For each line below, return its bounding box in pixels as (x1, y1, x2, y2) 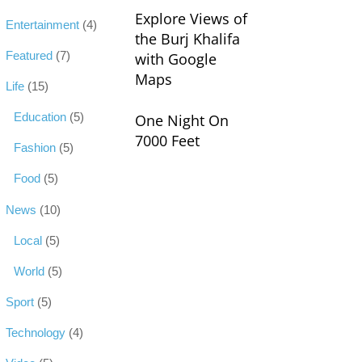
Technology (6, 326, 66, 340)
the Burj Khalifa (134, 29, 240, 49)
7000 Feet (134, 130, 200, 150)
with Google (134, 49, 217, 69)
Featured (6, 48, 53, 62)
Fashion (14, 141, 57, 155)
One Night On (134, 110, 229, 130)
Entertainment (6, 17, 80, 32)
